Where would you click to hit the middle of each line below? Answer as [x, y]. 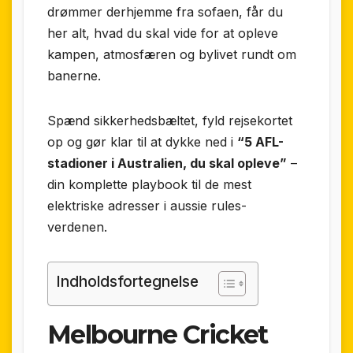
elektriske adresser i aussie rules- [147, 206]
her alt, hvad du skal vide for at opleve [163, 33]
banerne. [74, 76]
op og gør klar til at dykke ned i [142, 142]
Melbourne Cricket [158, 335]
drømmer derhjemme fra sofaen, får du [165, 12]
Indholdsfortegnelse [127, 282]
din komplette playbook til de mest [149, 185]
